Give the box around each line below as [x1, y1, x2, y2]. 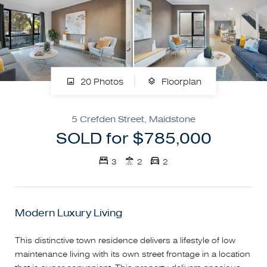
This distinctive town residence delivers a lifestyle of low [15, 235, 235, 246]
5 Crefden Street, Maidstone [72, 114, 195, 125]
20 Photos [77, 76, 123, 87]
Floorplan [161, 76, 201, 87]
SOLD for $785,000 [55, 129, 212, 148]
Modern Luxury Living [15, 207, 122, 220]
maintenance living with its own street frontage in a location [15, 249, 250, 260]
